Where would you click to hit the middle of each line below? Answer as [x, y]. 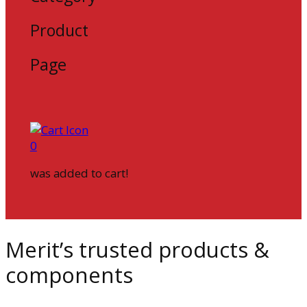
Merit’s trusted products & [137, 249]
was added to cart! [79, 173]
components [69, 274]
